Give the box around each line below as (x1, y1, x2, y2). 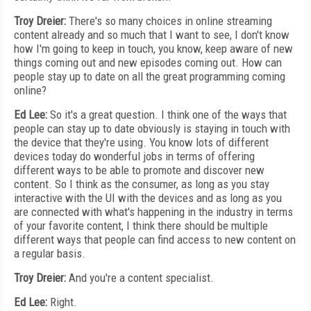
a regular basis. (14, 246, 85, 260)
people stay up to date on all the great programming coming (14, 69, 285, 83)
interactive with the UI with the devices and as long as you (14, 191, 282, 205)
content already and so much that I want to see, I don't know (14, 28, 289, 42)
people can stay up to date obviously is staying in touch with (14, 121, 290, 135)
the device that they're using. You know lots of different (14, 135, 269, 149)
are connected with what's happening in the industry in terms (14, 205, 293, 219)
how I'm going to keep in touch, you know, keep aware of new (14, 42, 293, 56)
